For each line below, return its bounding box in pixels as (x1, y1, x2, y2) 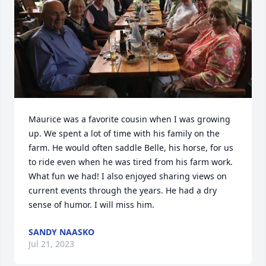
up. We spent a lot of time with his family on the (28, 128, 220, 139)
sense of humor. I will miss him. (28, 199, 154, 210)
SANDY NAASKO (28, 226, 94, 237)
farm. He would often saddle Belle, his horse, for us (28, 142, 233, 153)
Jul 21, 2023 (28, 238, 74, 249)
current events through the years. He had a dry (28, 185, 217, 196)
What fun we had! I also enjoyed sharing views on (28, 170, 227, 182)
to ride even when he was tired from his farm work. (28, 156, 233, 167)
